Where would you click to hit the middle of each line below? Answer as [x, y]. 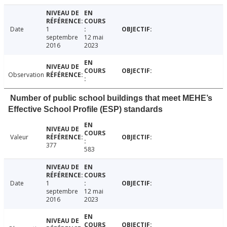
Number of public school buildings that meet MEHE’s [111, 98]
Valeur [19, 137]
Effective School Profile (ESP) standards [85, 109]
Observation [26, 74]
